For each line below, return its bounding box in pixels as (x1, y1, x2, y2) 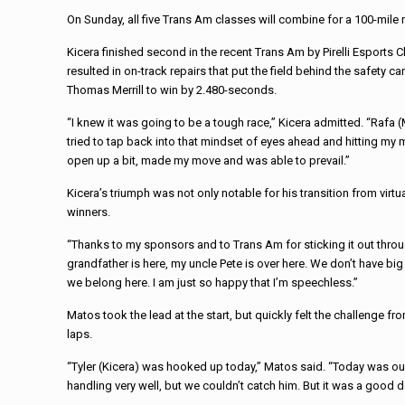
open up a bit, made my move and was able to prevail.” (67, 154, 351, 167)
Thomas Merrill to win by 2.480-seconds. (67, 83, 278, 97)
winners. (67, 205, 111, 219)
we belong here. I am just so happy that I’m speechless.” (67, 276, 359, 289)
